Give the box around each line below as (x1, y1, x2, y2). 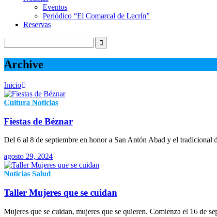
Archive (4, 58, 44, 71)
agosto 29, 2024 (4, 152, 53, 161)
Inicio (4, 80, 21, 89)
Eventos (43, 3, 67, 11)
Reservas (23, 20, 51, 29)
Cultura (4, 98, 30, 107)
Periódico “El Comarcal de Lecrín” (43, 12, 150, 20)
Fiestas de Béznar (4, 116, 73, 126)
